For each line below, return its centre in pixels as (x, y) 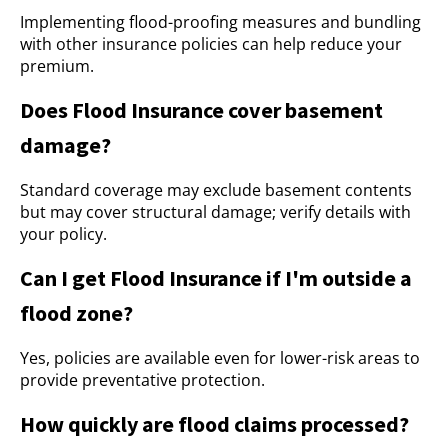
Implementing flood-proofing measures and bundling (220, 22)
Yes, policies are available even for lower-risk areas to (220, 358)
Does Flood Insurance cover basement (201, 110)
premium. (57, 66)
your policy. (63, 234)
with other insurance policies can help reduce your (211, 44)
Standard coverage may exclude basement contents (216, 190)
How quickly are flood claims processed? (214, 424)
